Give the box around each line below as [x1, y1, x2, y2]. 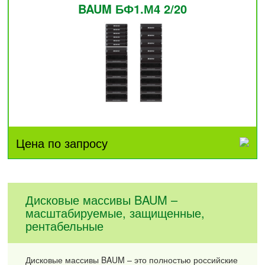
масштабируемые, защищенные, [25, 204, 205, 222]
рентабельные [25, 217, 104, 235]
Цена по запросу [16, 134, 108, 151]
